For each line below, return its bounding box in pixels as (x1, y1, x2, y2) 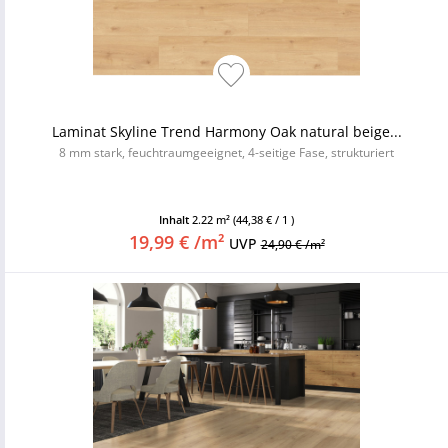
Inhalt (159, 212, 192, 227)
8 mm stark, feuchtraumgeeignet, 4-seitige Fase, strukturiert (59, 144, 394, 161)
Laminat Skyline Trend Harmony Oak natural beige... (51, 122, 402, 141)
